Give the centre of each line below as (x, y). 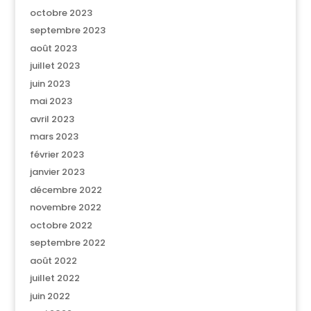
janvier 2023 (57, 172)
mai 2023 (51, 101)
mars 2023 (54, 136)
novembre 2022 (65, 207)
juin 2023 (50, 83)
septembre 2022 (67, 243)
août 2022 (53, 260)
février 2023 (57, 154)
